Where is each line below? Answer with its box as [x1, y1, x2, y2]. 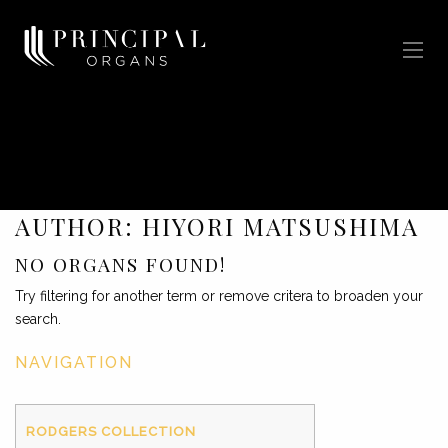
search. [15, 311, 61, 327]
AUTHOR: [15, 210, 142, 242]
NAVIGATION [15, 353, 133, 372]
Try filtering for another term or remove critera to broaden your [15, 288, 423, 304]
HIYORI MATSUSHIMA [142, 210, 419, 242]
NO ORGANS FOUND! [15, 251, 226, 277]
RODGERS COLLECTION [26, 424, 196, 439]
